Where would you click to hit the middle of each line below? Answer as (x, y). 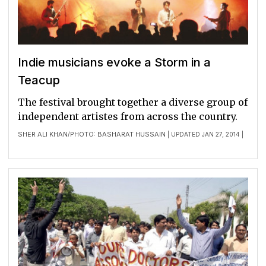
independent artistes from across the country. (128, 117)
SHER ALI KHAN (43, 134)
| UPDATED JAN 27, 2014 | (205, 134)
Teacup (39, 80)
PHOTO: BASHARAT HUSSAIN (118, 134)
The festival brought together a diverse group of (133, 102)
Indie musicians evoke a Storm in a (114, 63)
